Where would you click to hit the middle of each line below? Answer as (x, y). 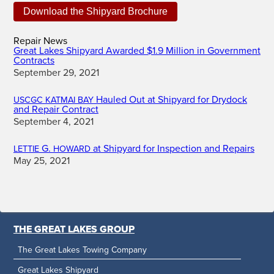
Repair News (40, 41)
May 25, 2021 (41, 161)
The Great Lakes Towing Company (82, 250)
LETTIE (26, 149)
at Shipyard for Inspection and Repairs (172, 149)
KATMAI (60, 100)
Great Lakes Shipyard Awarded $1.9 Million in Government (137, 51)
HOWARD (72, 149)
